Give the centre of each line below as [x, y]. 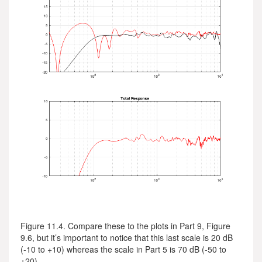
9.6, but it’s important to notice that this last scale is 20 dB [127, 237]
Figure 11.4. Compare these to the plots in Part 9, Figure [125, 226]
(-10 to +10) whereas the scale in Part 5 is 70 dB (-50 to [123, 249]
